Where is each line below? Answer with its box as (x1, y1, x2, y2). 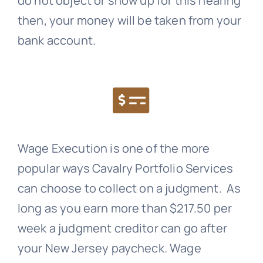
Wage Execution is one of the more (17, 140, 210, 157)
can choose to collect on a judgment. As (17, 180, 241, 197)
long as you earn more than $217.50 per (17, 200, 232, 217)
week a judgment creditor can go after (17, 220, 227, 237)
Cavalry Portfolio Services (92, 160, 234, 177)
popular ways (17, 160, 93, 177)
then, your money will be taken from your (17, 12, 242, 29)
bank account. (17, 32, 96, 49)
